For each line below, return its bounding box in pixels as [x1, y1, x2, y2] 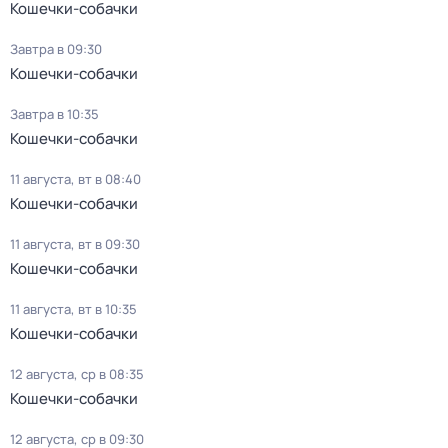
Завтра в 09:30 [10, 40, 102, 58]
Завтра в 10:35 [10, 105, 99, 123]
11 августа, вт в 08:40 [10, 170, 141, 188]
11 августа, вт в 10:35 [10, 300, 137, 318]
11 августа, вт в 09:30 [10, 235, 140, 253]
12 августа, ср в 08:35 [10, 365, 144, 383]
